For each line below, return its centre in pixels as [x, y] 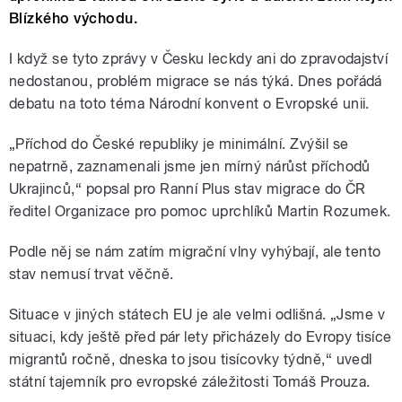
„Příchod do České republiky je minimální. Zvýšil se [179, 144]
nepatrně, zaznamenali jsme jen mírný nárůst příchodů [190, 167]
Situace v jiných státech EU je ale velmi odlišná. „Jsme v [197, 315]
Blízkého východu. [74, 19]
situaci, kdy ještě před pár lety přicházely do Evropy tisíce [201, 337]
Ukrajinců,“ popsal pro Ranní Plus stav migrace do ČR [188, 189]
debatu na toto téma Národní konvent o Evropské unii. [189, 104]
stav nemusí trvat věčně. [92, 275]
